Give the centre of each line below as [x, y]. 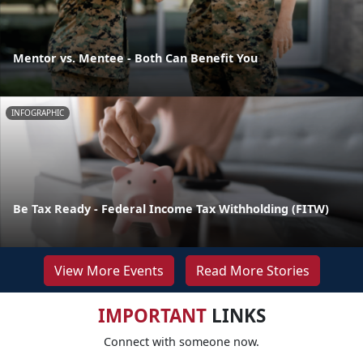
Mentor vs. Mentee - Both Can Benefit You [135, 58]
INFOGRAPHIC [38, 112]
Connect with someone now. [181, 341]
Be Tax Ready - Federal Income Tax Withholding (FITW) [171, 208]
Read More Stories [252, 270]
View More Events [109, 270]
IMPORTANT [152, 315]
